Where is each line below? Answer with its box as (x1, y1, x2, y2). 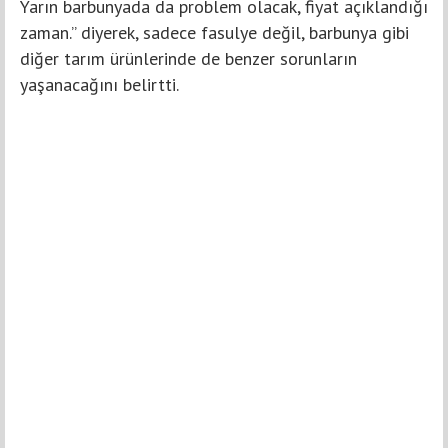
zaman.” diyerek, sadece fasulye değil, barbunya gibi (20, 21, 409, 45)
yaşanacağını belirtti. (20, 73, 179, 97)
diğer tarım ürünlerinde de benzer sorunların (20, 47, 357, 71)
